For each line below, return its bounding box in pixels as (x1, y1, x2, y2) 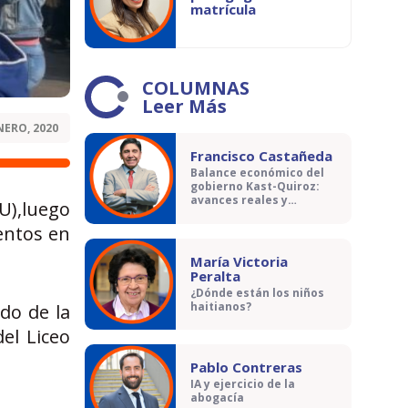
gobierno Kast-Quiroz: (190, 178, 320, 195)
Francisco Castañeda (190, 147, 332, 165)
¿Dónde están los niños (190, 285, 324, 301)
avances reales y (190, 192, 288, 209)
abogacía (190, 390, 244, 406)
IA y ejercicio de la (190, 376, 295, 393)
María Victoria (190, 252, 288, 270)
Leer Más (142, 94, 227, 118)
